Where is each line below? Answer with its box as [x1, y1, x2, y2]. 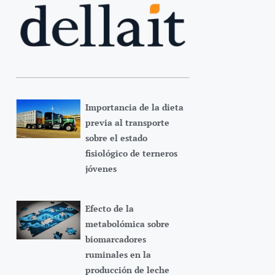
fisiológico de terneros [85, 147, 177, 160]
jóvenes [85, 163, 117, 175]
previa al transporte [85, 117, 169, 129]
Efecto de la [85, 203, 134, 215]
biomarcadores [85, 233, 146, 246]
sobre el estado [85, 132, 147, 144]
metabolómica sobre [85, 218, 169, 230]
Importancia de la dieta [85, 101, 184, 114]
